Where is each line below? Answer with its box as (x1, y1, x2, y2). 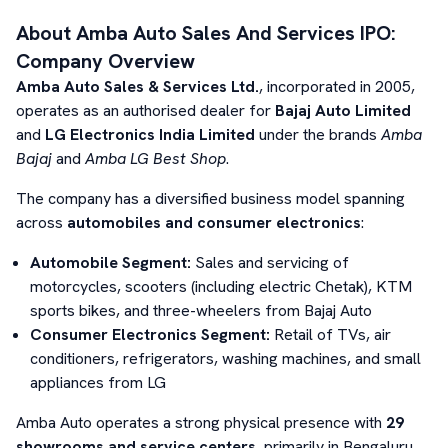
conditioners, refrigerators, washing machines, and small (30, 348, 421, 369)
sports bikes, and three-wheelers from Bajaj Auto (30, 300, 372, 321)
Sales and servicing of (191, 252, 349, 273)
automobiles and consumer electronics (67, 212, 361, 233)
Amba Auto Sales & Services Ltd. (16, 76, 259, 97)
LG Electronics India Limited (45, 124, 255, 145)
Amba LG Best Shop (85, 148, 226, 169)
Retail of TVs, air (270, 324, 391, 345)
